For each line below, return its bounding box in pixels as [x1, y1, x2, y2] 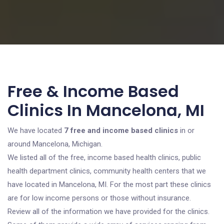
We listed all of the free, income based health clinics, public [7, 153, 201, 162]
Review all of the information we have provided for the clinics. [7, 207, 209, 216]
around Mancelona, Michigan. [7, 139, 102, 148]
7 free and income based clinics [64, 126, 178, 135]
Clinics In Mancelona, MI [7, 99, 204, 121]
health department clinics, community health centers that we [7, 166, 206, 175]
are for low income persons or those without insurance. [7, 193, 191, 202]
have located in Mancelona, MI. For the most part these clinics [7, 180, 211, 189]
